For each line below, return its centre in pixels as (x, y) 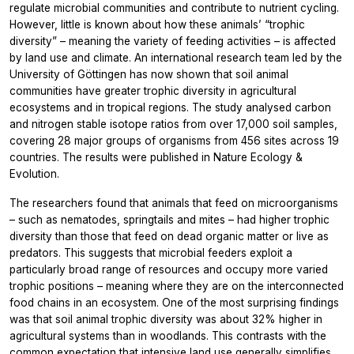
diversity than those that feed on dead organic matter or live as (169, 236)
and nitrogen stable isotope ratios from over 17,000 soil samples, (173, 124)
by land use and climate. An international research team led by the (176, 57)
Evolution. (34, 173)
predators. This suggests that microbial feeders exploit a (151, 252)
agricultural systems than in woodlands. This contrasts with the (168, 335)
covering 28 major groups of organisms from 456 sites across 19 (174, 140)
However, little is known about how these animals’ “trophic (157, 24)
